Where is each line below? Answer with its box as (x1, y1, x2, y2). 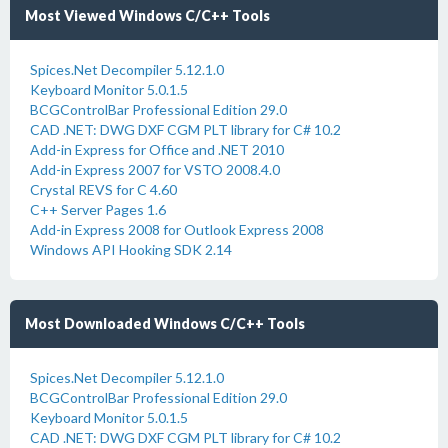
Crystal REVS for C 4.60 (30, 181, 177, 198)
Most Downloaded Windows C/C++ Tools (25, 315, 305, 332)
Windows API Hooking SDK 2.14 (30, 241, 232, 258)
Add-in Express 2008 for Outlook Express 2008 (30, 221, 324, 238)
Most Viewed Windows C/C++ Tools (25, 7, 270, 24)
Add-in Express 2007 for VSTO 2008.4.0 (30, 161, 280, 178)
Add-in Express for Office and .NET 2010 (30, 141, 284, 158)
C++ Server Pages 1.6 (30, 201, 166, 218)
